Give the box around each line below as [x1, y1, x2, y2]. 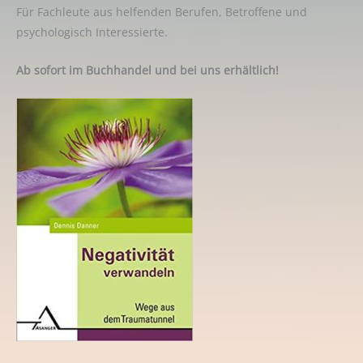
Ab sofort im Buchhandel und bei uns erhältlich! [16, 62, 279, 79]
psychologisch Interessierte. [16, 24, 168, 41]
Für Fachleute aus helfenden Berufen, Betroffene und [16, 4, 307, 20]
